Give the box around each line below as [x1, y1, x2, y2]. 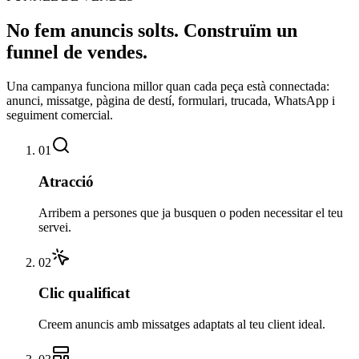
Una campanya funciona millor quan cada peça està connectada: [6, 79, 329, 94]
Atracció [38, 172, 94, 190]
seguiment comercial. [6, 108, 113, 123]
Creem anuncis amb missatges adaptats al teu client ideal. [38, 317, 325, 331]
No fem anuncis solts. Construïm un [6, 20, 297, 42]
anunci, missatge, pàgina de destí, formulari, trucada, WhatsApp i [6, 94, 335, 108]
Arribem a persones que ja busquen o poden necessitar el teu [38, 205, 343, 220]
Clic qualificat [38, 284, 130, 302]
